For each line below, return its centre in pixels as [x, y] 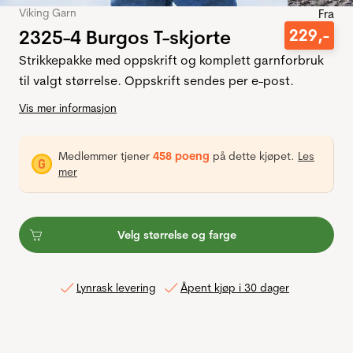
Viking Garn [48, 13]
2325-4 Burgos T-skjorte [125, 37]
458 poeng [181, 156]
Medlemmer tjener [106, 156]
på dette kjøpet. [254, 156]
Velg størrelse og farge [176, 235]
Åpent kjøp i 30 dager [235, 287]
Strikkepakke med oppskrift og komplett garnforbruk [171, 60]
